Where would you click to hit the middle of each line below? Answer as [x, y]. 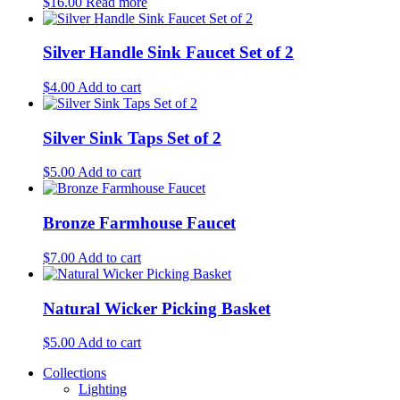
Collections [75, 373]
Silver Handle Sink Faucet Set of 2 [168, 53]
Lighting [103, 389]
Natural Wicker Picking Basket [157, 308]
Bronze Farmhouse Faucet [139, 223]
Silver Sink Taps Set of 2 [132, 137]
